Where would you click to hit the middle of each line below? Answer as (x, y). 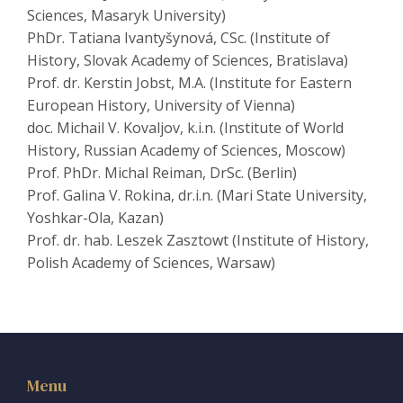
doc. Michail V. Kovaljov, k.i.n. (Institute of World (185, 128)
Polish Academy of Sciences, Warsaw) (151, 263)
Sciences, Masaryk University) (126, 16)
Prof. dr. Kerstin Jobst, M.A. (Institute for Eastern (189, 83)
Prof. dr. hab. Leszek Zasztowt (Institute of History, (198, 241)
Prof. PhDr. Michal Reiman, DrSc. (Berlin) (162, 173)
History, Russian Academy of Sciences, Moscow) (186, 151)
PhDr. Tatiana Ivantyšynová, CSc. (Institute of (179, 38)
